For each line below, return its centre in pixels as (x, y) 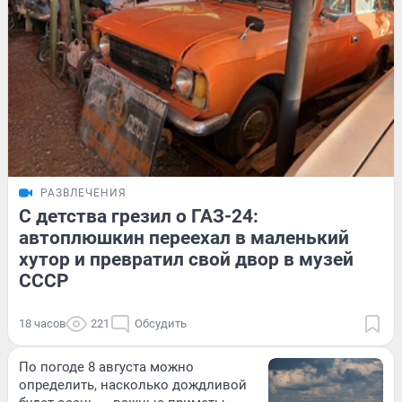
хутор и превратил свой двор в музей (186, 259)
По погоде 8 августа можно (106, 367)
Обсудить (161, 323)
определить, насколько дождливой (133, 385)
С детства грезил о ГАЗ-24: (139, 216)
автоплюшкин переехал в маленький (184, 237)
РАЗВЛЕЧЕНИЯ (83, 192)
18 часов (42, 323)
